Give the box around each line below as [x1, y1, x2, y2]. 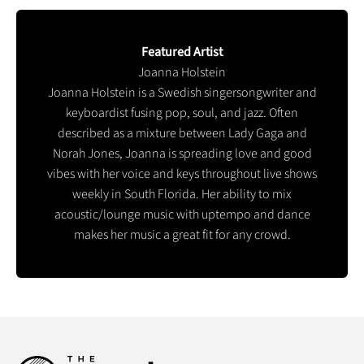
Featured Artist [141, 42, 223, 61]
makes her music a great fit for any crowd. [73, 225, 291, 244]
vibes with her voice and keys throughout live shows [47, 164, 317, 183]
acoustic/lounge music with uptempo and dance [54, 205, 310, 223]
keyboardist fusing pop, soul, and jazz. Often [66, 103, 298, 122]
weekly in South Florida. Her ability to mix [72, 184, 292, 203]
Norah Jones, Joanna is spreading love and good [52, 144, 312, 162]
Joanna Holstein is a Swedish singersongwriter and [47, 83, 317, 102]
